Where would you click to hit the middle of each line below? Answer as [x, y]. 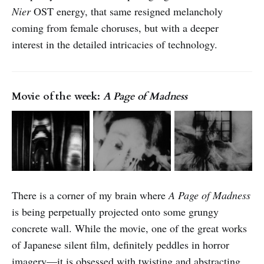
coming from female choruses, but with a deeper [115, 28]
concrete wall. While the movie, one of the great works [129, 228]
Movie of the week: [57, 97]
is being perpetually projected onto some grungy [115, 211]
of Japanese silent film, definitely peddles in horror [121, 244]
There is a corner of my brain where [90, 195]
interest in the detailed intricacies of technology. [115, 44]
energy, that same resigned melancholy [140, 11]
